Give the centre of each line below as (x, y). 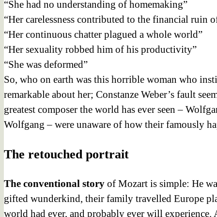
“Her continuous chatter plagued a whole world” (103, 34)
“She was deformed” (46, 64)
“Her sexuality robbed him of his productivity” (100, 49)
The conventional (42, 183)
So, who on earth (40, 79)
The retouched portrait (66, 154)
